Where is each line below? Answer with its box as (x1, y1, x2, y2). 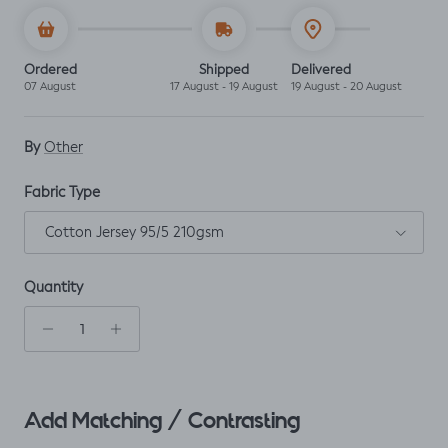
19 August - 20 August (290, 81, 402, 93)
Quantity (24, 281, 83, 296)
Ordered (24, 63, 77, 77)
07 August (24, 81, 76, 93)
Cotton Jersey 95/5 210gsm (45, 225, 223, 240)
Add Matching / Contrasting (24, 408, 300, 434)
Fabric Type (24, 186, 100, 201)
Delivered (290, 63, 351, 77)
